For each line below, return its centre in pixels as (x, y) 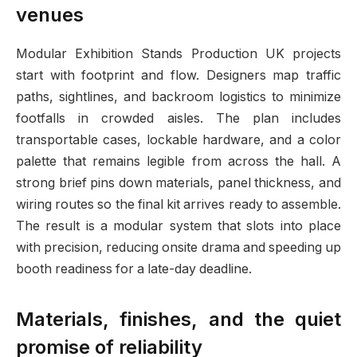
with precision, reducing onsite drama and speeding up (178, 247)
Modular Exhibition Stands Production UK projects (178, 53)
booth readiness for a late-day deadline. (134, 269)
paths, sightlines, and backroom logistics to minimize (178, 96)
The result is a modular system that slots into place (178, 226)
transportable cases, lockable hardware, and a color (178, 139)
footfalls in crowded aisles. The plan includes (178, 118)
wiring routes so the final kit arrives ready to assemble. (178, 204)
